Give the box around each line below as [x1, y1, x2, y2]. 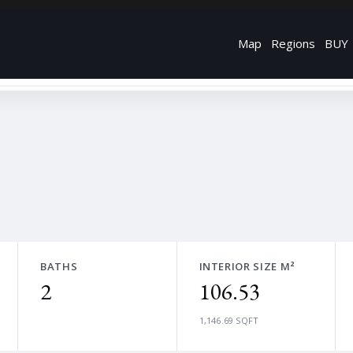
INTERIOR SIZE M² [199, 259, 295, 273]
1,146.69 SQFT [199, 314, 259, 326]
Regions [271, 35, 315, 51]
